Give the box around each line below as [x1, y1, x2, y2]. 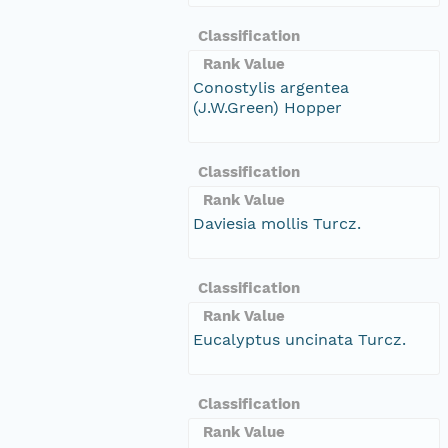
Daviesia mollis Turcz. [193, 213, 361, 233]
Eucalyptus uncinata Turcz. [193, 329, 406, 349]
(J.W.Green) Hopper [193, 97, 342, 117]
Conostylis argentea [193, 77, 349, 97]
